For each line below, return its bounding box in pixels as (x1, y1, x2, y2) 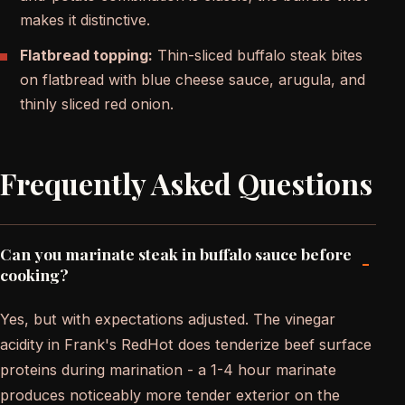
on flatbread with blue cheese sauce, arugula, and (20, 71, 365, 89)
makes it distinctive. (20, 11, 150, 30)
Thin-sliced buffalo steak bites (153, 46, 363, 65)
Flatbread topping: (20, 46, 153, 65)
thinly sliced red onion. (20, 95, 174, 114)
